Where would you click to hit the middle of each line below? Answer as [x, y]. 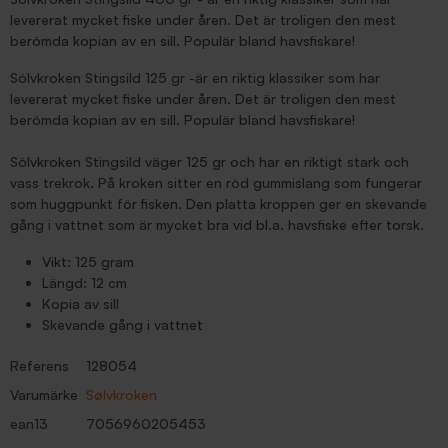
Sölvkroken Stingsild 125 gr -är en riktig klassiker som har [195, 77]
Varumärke [44, 394]
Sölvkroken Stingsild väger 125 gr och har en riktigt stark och [209, 161]
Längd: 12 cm [84, 282]
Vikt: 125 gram [88, 261]
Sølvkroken [121, 394]
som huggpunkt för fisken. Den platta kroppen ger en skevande [218, 203]
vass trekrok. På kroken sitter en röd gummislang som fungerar [216, 182]
